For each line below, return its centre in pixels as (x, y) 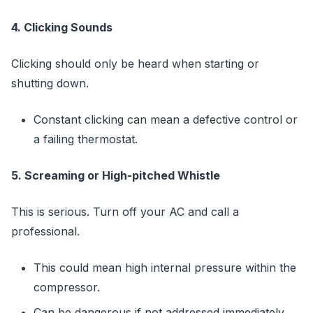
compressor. (67, 287)
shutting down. (50, 83)
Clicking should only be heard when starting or (135, 63)
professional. (45, 231)
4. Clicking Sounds (62, 27)
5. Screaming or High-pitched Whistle (116, 175)
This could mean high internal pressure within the (165, 267)
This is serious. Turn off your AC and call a (125, 211)
